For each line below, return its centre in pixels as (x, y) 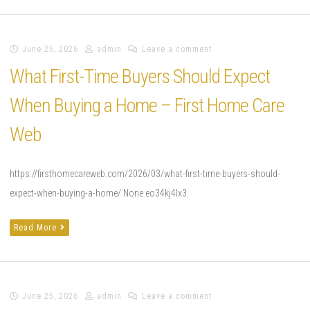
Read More (35, 227)
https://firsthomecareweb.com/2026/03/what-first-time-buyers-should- (145, 173)
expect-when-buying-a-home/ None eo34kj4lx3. (99, 193)
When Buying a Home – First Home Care (147, 105)
